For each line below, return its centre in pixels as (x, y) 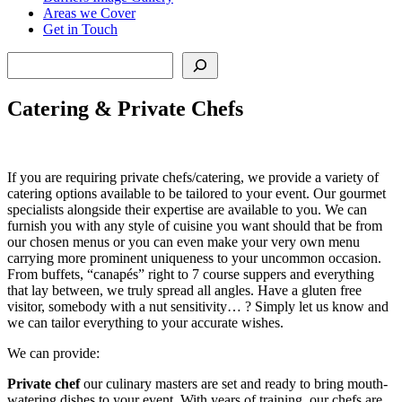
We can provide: (53, 353)
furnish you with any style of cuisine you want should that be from (195, 225)
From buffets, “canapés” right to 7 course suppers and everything (191, 274)
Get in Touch (80, 29)
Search (26, 58)
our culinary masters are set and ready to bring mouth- (234, 383)
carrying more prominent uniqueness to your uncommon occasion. (194, 258)
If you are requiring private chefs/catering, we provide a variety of (193, 177)
